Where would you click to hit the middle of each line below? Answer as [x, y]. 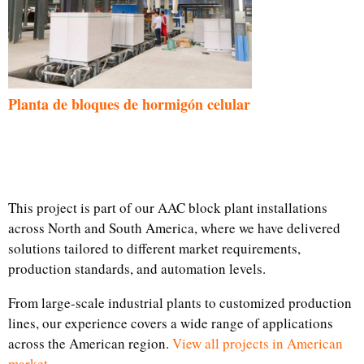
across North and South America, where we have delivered [174, 228]
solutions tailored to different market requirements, [154, 249]
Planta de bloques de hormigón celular [129, 104]
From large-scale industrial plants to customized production [180, 303]
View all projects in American [258, 344]
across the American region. [90, 344]
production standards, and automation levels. [137, 269]
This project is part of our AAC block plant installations [168, 208]
